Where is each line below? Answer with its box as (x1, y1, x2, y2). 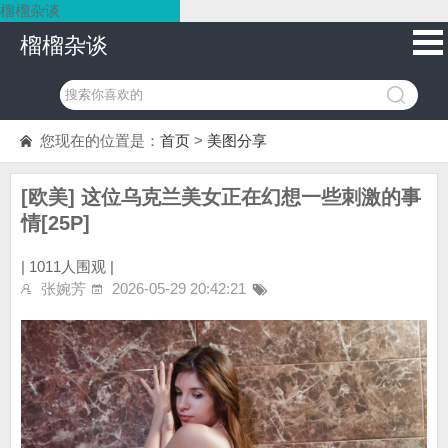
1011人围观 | (29, 258, 114, 275)
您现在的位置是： (40, 132, 160, 149)
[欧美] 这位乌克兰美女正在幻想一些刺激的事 (21, 186, 421, 208)
